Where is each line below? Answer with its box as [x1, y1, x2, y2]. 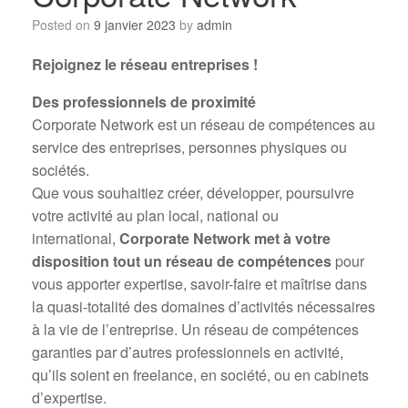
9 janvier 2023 [94, 15, 176, 34]
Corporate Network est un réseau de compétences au [32, 114, 375, 135]
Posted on [40, 15, 94, 34]
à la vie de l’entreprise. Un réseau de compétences [32, 319, 359, 340]
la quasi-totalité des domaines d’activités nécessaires [32, 296, 375, 317]
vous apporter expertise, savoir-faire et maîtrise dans [32, 273, 367, 294]
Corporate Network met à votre [119, 228, 331, 249]
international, [32, 228, 119, 249]
